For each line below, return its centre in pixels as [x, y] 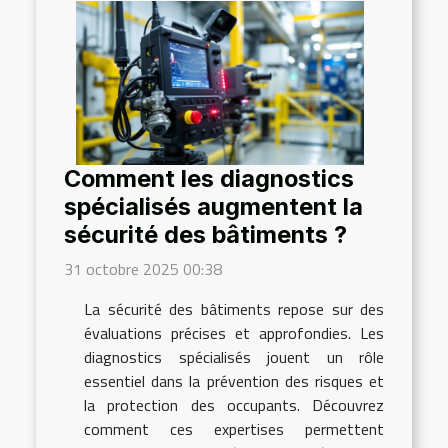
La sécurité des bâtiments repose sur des [234, 309]
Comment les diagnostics [209, 179]
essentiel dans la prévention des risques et [234, 381]
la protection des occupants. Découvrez [234, 405]
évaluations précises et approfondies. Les [234, 333]
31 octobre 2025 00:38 [143, 269]
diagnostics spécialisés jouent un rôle [234, 357]
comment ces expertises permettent [234, 429]
